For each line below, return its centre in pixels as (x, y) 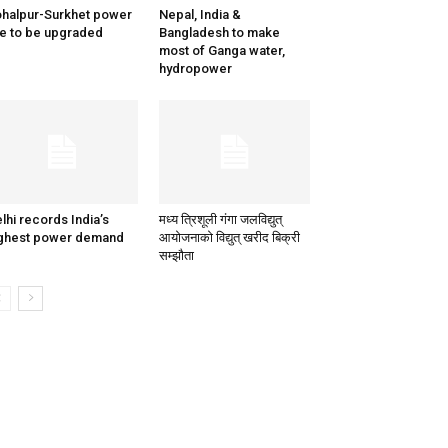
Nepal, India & (199, 15)
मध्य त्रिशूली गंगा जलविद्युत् (220, 220)
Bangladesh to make (219, 33)
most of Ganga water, (221, 51)
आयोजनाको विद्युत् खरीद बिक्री (229, 238)
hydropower (195, 69)
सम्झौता (176, 256)
